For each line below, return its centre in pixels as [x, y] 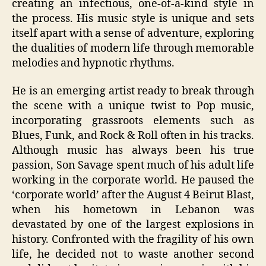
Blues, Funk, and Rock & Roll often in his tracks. [133, 136]
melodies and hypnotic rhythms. [93, 63]
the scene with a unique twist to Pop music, [133, 106]
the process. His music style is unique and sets [133, 18]
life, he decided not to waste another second [133, 255]
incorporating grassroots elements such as [133, 121]
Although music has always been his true [133, 151]
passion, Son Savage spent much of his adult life [133, 166]
